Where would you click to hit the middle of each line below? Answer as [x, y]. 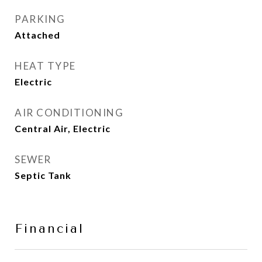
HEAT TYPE [45, 66]
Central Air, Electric [63, 128]
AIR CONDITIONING [69, 113]
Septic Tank [43, 175]
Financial [49, 229]
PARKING [40, 19]
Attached [37, 35]
